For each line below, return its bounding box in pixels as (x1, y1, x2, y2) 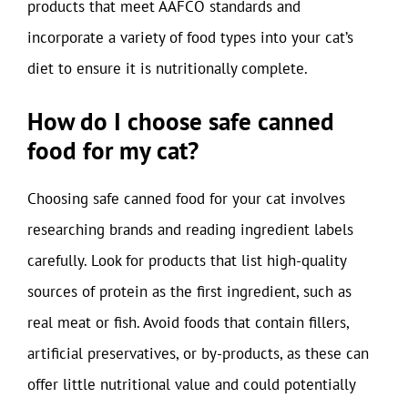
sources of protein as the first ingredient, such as (27, 281, 352, 301)
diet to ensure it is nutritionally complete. (27, 57, 308, 78)
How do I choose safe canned (27, 106, 334, 137)
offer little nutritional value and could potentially (27, 374, 355, 394)
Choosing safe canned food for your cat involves (27, 189, 345, 209)
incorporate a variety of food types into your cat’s (27, 26, 353, 47)
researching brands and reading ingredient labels (27, 219, 353, 240)
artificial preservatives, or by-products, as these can (27, 343, 369, 363)
